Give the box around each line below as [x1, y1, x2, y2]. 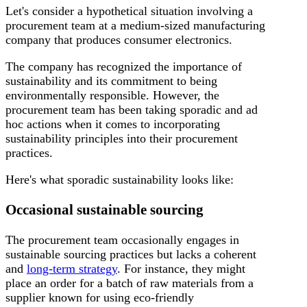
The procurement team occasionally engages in [5, 233, 239, 247]
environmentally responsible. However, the [5, 88, 219, 102]
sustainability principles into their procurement [5, 131, 238, 145]
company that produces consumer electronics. [5, 32, 232, 47]
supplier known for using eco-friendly [5, 291, 194, 304]
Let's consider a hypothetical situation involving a [5, 3, 253, 18]
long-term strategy [27, 262, 117, 275]
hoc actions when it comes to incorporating [5, 116, 220, 131]
